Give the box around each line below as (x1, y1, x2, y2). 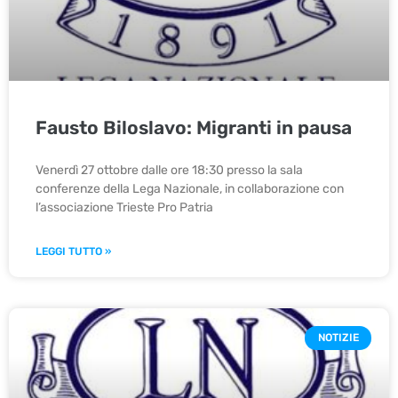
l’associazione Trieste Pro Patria (36, 200, 216, 216)
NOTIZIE (317, 331, 359, 345)
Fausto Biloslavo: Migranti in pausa (36, 116, 352, 139)
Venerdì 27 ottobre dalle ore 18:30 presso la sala (36, 163, 303, 179)
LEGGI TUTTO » (36, 245, 111, 259)
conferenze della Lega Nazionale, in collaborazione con (36, 181, 344, 197)
